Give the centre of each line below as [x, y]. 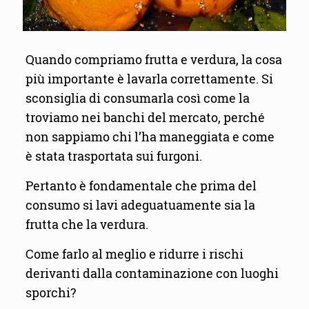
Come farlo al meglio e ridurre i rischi [134, 255]
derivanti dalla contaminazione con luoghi [152, 274]
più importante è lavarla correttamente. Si [149, 79]
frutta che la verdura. [87, 225]
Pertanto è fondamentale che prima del [141, 186]
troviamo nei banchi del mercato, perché [145, 118]
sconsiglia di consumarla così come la [137, 99]
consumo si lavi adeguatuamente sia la [140, 206]
